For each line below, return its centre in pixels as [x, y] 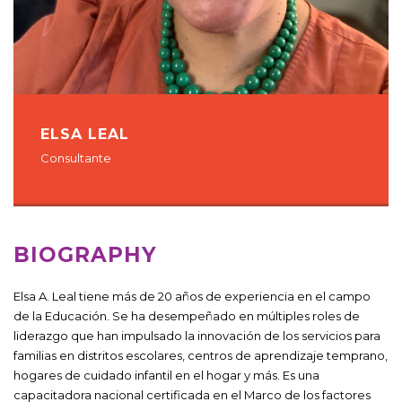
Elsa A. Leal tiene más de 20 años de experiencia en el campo [192, 296]
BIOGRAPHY [85, 254]
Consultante [76, 157]
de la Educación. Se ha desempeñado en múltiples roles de [187, 315]
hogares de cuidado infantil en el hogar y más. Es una [166, 375]
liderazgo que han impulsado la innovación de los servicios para [197, 335]
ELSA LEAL [85, 134]
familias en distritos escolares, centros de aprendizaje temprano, [201, 355]
